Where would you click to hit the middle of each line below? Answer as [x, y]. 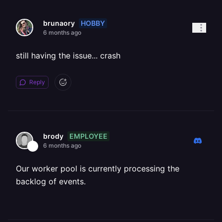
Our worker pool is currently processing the [98, 168]
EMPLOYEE [88, 136]
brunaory [59, 23]
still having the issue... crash [68, 55]
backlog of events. [51, 181]
